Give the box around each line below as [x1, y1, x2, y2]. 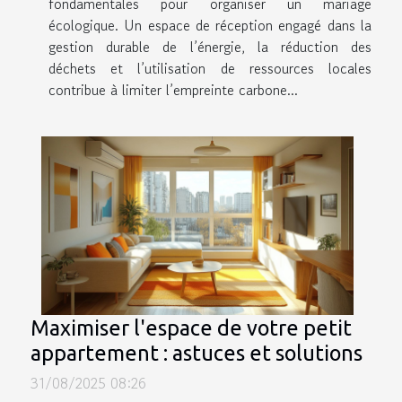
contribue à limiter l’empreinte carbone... [48, 79, 298, 101]
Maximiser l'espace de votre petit [31, 316, 352, 340]
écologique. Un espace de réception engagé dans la [48, 14, 371, 37]
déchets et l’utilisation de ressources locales [48, 57, 371, 80]
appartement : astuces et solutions [31, 341, 363, 365]
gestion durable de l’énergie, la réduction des [48, 36, 371, 58]
